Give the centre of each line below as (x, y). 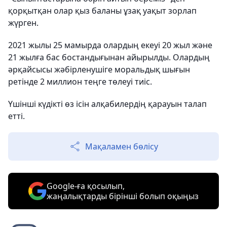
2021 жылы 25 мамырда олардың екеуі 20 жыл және (110, 45)
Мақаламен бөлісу (122, 147)
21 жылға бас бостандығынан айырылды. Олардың (109, 58)
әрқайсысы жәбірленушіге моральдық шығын (99, 70)
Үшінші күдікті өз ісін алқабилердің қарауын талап (107, 104)
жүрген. (23, 23)
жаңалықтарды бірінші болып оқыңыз (123, 196)
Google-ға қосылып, (86, 186)
